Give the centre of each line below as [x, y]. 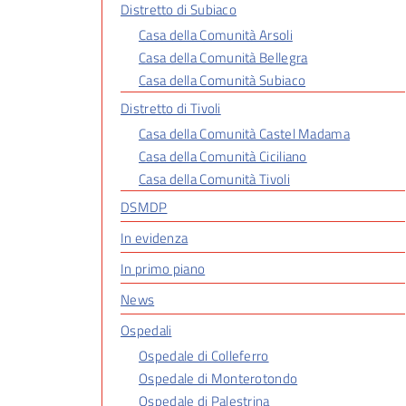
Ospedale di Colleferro [204, 356]
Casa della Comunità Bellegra [223, 58]
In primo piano [163, 269]
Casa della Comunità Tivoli [214, 179]
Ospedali [146, 330]
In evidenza [155, 238]
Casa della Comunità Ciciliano [223, 156]
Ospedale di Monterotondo [218, 378]
